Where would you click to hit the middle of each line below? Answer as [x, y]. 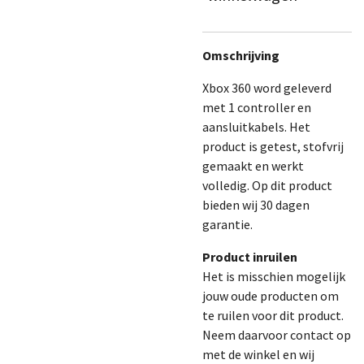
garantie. [227, 224]
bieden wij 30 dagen [256, 205]
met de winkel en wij [258, 354]
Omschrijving [241, 55]
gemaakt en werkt [253, 166]
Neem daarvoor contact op [277, 335]
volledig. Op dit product [267, 185]
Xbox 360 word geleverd [267, 88]
